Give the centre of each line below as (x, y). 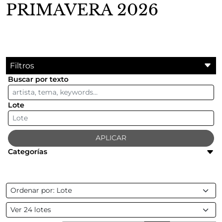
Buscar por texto (38, 79)
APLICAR (111, 138)
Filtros (22, 65)
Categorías (28, 152)
